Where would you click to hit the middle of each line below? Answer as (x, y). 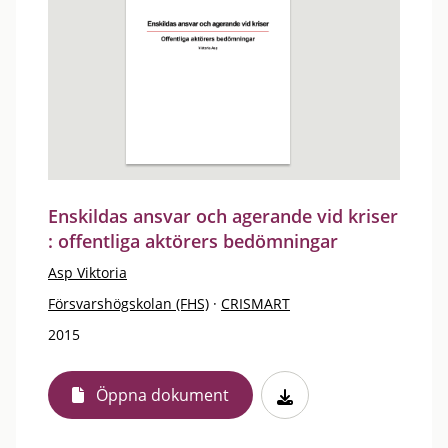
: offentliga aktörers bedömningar (193, 241)
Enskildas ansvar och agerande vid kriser (223, 216)
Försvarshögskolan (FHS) (128, 303)
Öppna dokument (162, 395)
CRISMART (255, 303)
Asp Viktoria (87, 272)
